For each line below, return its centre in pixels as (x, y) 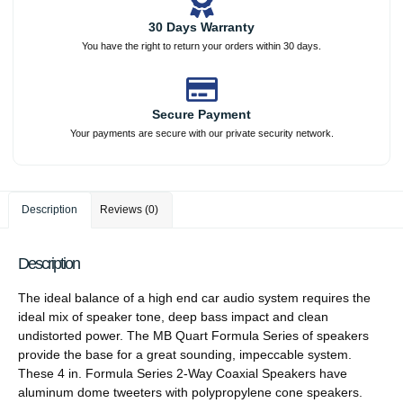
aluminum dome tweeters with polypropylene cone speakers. (190, 392)
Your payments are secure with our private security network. (201, 134)
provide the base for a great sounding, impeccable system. (185, 354)
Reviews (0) (130, 209)
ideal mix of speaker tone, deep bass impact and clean (173, 316)
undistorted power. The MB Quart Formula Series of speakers (193, 335)
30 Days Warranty (201, 27)
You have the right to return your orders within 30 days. (201, 46)
